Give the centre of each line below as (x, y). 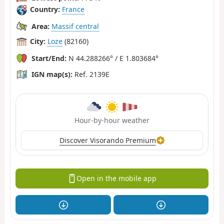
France (73, 9)
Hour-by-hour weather (112, 120)
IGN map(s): (52, 74)
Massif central (75, 26)
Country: (45, 9)
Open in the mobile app (116, 178)
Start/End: (49, 58)
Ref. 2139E (91, 74)
